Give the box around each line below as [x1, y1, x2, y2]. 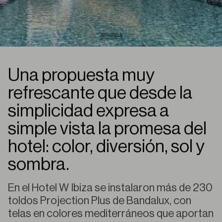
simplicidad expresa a [8, 102, 169, 120]
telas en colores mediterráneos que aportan [8, 208, 214, 219]
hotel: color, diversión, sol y [8, 138, 205, 156]
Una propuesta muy [8, 66, 155, 84]
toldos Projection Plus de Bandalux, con [8, 195, 191, 206]
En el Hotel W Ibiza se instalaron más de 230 [8, 182, 213, 193]
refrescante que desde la [8, 84, 192, 102]
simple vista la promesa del [8, 120, 207, 138]
